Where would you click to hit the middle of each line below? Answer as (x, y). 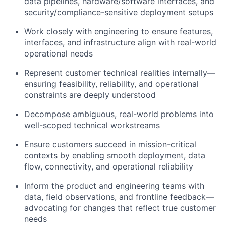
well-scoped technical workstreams (92, 125)
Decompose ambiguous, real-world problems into (119, 114)
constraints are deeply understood (90, 95)
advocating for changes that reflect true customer (120, 208)
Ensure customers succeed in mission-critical (110, 145)
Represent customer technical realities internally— (120, 73)
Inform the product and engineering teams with (114, 186)
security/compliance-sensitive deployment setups (119, 12)
